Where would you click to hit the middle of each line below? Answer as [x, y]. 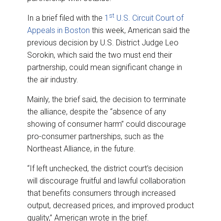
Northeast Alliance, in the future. [81, 149]
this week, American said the [140, 31]
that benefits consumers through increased [101, 193]
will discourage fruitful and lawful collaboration [106, 181]
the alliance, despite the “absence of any [97, 112]
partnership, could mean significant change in [105, 68]
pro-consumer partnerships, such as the [95, 137]
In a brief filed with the [66, 18]
